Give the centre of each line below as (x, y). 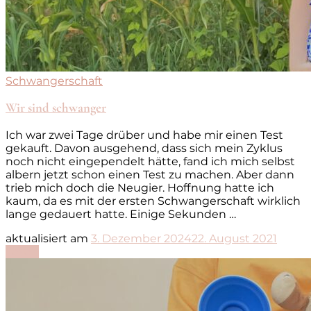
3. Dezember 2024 (141, 239)
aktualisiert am (48, 239)
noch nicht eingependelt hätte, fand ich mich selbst (150, 162)
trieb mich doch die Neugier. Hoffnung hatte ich (140, 188)
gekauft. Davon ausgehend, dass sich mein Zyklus (144, 149)
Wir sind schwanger (56, 108)
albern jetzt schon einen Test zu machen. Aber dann (150, 175)
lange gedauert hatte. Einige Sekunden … (121, 215)
